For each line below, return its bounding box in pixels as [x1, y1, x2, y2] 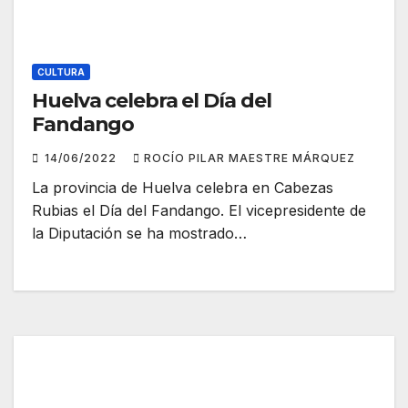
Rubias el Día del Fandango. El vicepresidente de [32, 201, 366, 220]
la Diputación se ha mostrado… [32, 224, 247, 243]
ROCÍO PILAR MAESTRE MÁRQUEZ [144, 151, 355, 166]
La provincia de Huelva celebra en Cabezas [32, 178, 333, 198]
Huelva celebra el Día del [32, 88, 271, 114]
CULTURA [37, 66, 85, 78]
